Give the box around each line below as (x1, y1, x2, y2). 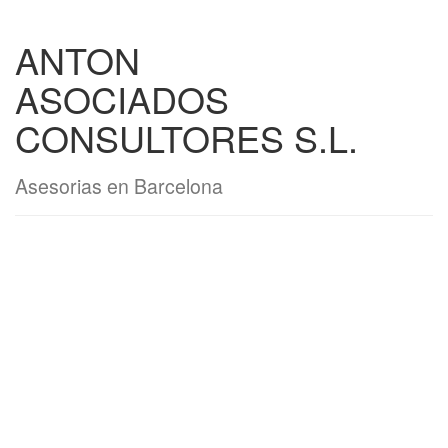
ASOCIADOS (15, 73, 229, 124)
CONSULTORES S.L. (15, 112, 358, 163)
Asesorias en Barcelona (15, 172, 223, 200)
